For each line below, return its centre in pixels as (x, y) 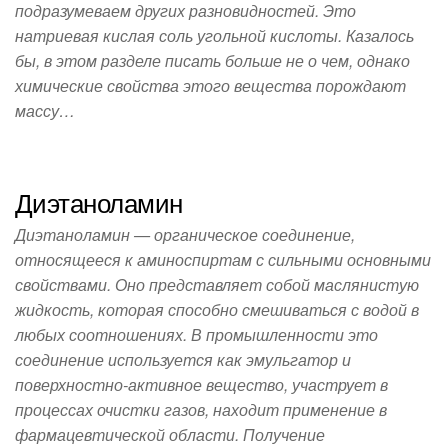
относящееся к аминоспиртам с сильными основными (223, 259)
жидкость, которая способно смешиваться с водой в (217, 309)
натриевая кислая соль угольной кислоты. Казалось (214, 35)
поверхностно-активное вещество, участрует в (201, 384)
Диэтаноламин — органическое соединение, (185, 234)
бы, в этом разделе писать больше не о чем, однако (212, 60)
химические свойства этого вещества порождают (210, 85)
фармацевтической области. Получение (170, 434)
